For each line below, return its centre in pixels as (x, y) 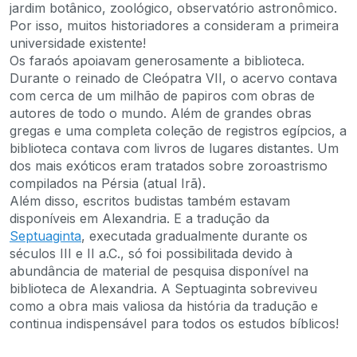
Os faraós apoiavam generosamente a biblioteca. (157, 60)
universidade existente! (78, 43)
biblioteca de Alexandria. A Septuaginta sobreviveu (163, 288)
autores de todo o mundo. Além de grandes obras (161, 113)
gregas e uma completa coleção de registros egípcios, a (178, 130)
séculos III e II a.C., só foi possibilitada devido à (151, 253)
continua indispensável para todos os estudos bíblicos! (174, 323)
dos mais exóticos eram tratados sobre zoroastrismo (169, 165)
